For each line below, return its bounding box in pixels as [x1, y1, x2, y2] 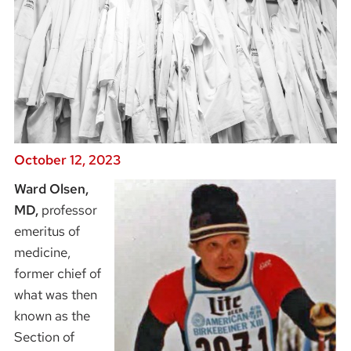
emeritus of [13, 223, 80, 241]
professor [38, 201, 97, 219]
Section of [13, 328, 74, 346]
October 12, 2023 [13, 151, 121, 169]
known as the [13, 307, 90, 325]
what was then [13, 286, 97, 304]
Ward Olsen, [13, 180, 89, 198]
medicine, [13, 244, 71, 262]
